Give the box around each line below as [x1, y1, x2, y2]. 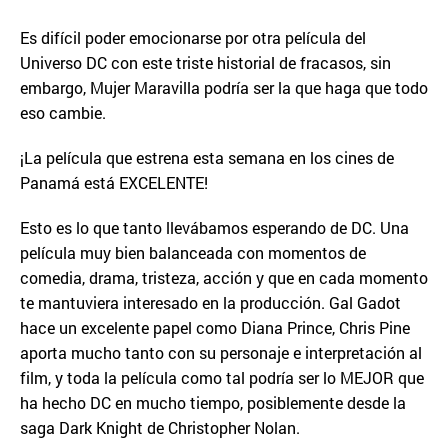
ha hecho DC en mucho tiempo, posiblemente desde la [20, 392, 406, 413]
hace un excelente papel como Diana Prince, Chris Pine [20, 317, 410, 338]
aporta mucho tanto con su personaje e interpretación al [20, 342, 422, 363]
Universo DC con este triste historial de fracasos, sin [20, 52, 391, 73]
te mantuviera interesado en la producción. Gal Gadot [20, 292, 401, 313]
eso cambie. [20, 102, 106, 123]
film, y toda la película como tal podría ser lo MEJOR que [20, 367, 424, 388]
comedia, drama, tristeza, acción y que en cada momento [20, 267, 428, 288]
